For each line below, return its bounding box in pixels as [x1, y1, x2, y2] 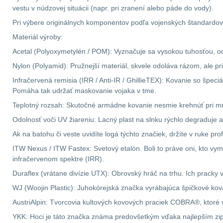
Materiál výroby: [12, 33, 63, 41]
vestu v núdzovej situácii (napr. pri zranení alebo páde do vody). [12, 4, 214, 12]
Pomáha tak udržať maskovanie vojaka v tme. [12, 87, 156, 95]
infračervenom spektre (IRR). [12, 155, 104, 163]
